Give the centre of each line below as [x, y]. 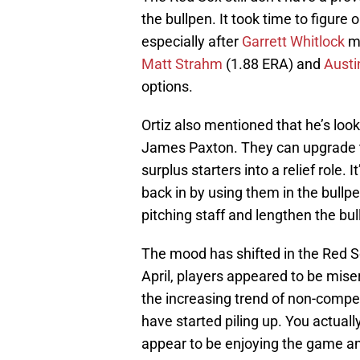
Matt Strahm [182, 64]
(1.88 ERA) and [273, 64]
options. [167, 87]
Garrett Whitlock [293, 42]
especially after [192, 42]
